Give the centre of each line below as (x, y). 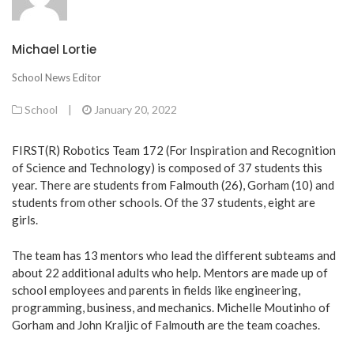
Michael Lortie (54, 49)
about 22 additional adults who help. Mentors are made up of (170, 272)
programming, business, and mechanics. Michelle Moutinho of (171, 307)
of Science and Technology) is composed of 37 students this (167, 168)
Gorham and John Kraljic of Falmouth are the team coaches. (166, 324)
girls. (25, 220)
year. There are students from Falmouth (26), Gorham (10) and (173, 185)
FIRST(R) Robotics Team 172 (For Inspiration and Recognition (174, 151)
